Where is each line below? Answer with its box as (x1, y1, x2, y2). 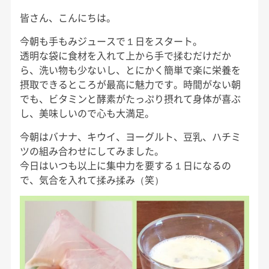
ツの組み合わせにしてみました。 (19, 143, 164, 158)
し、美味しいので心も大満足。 (19, 105, 154, 120)
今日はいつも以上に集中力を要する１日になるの (19, 157, 231, 172)
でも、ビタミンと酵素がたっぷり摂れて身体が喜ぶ (19, 91, 241, 106)
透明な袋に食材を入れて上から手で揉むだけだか (19, 47, 231, 62)
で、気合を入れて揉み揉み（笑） (19, 172, 164, 187)
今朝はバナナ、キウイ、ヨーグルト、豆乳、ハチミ (19, 128, 241, 144)
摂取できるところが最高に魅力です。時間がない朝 (19, 76, 241, 91)
